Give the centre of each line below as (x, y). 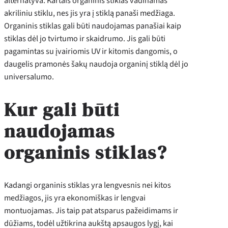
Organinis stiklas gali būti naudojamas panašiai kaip (93, 26)
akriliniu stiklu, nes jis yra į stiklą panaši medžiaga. (90, 13)
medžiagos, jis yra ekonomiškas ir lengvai (75, 197)
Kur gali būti (62, 109)
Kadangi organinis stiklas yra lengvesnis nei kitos (88, 185)
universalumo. (30, 77)
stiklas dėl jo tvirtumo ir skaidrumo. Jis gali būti (85, 39)
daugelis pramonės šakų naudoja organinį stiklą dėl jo (96, 64)
